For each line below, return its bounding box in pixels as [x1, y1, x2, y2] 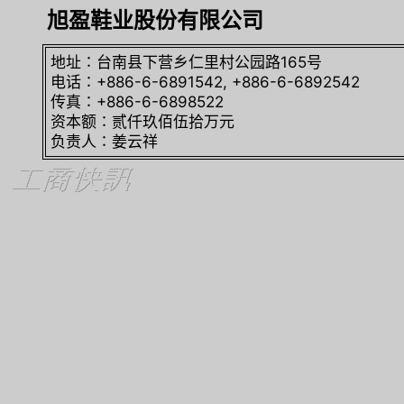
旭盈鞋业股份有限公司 [47, 7, 264, 33]
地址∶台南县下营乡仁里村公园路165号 [50, 53, 323, 71]
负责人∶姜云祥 [50, 133, 159, 151]
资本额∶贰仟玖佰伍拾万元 [50, 113, 235, 131]
